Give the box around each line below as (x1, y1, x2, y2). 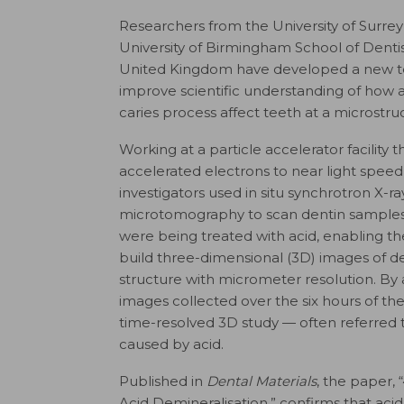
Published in (119, 372, 207, 390)
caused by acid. (119, 335, 224, 353)
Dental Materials (207, 372, 317, 390)
